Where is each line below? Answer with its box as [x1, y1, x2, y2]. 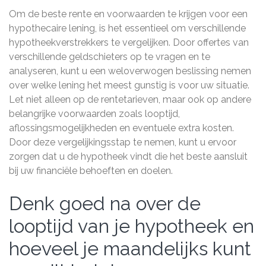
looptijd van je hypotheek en [9, 215, 254, 237]
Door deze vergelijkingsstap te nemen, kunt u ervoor [9, 137, 236, 148]
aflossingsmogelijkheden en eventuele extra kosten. [9, 122, 234, 134]
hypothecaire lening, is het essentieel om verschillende [9, 23, 246, 34]
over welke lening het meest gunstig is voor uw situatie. [9, 80, 249, 91]
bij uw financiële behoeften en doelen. [9, 165, 173, 176]
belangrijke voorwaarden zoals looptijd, [9, 108, 180, 119]
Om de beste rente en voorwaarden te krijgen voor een [9, 8, 248, 20]
